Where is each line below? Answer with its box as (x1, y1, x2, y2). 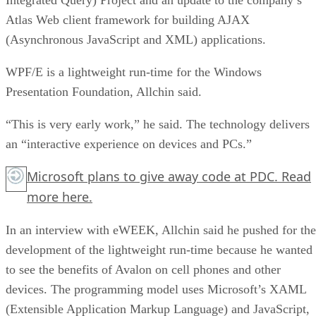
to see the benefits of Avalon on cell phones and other (6, 262, 281, 276)
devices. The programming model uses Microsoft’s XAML (6, 281, 306, 296)
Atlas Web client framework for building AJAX (6, 12, 250, 27)
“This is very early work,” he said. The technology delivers (6, 116, 310, 131)
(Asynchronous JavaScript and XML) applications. (6, 32, 266, 47)
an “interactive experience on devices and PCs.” (6, 136, 252, 151)
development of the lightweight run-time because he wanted (6, 242, 312, 257)
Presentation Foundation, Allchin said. (6, 84, 202, 99)
